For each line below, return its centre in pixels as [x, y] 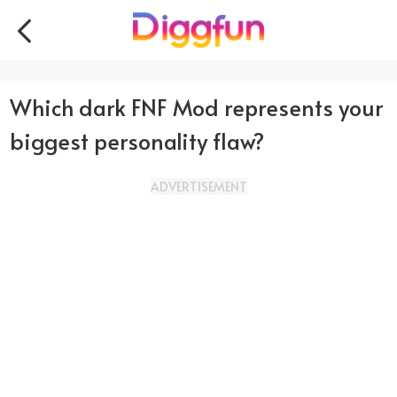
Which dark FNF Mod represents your [197, 108]
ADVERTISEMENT [198, 186]
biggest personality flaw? [137, 141]
